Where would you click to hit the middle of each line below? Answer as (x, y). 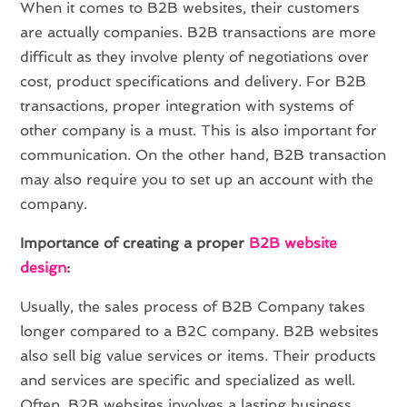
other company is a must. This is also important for (199, 130)
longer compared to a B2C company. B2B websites (200, 331)
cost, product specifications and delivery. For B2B (194, 81)
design (44, 267)
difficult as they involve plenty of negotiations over (195, 56)
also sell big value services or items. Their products (199, 355)
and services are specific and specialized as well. (188, 380)
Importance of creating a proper (135, 243)
